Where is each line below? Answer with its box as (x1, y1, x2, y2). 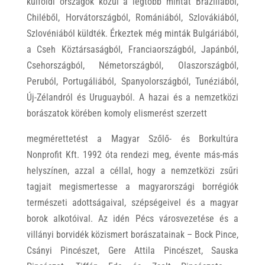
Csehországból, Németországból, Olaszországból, (26, 60, 239, 71)
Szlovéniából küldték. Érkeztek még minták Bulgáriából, (26, 28, 239, 39)
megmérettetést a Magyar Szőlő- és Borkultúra (26, 133, 239, 144)
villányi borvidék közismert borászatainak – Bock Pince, (26, 229, 239, 240)
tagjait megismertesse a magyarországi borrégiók (26, 181, 239, 192)
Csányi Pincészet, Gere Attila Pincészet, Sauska (26, 245, 239, 256)
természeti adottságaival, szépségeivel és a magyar (26, 197, 239, 208)
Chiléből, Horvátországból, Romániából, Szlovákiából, (26, 12, 239, 23)
